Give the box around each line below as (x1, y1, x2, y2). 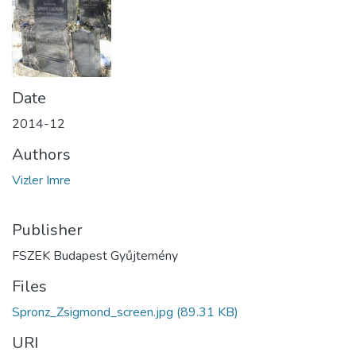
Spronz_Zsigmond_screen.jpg (12, 303, 173, 321)
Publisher (12, 219, 83, 241)
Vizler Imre (12, 171, 71, 189)
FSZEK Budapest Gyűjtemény (12, 246, 178, 265)
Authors (12, 143, 71, 165)
